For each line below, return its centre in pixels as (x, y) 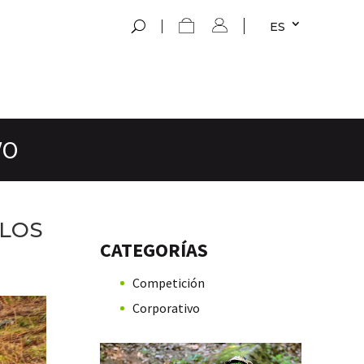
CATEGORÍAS (154, 249)
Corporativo (166, 308)
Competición (168, 282)
